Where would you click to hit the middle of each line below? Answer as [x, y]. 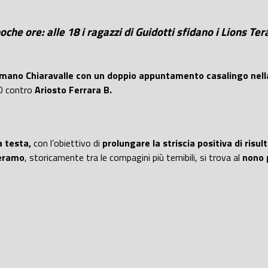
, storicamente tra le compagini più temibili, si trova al [133, 158]
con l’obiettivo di [67, 143]
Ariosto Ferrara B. [73, 89]
